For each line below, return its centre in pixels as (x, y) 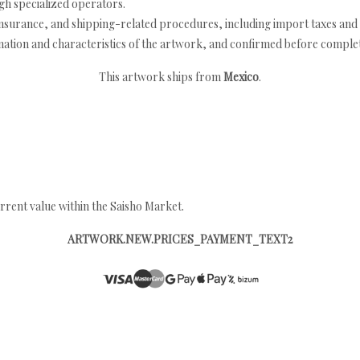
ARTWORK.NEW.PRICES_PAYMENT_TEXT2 (180, 239)
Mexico (241, 77)
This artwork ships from (161, 77)
